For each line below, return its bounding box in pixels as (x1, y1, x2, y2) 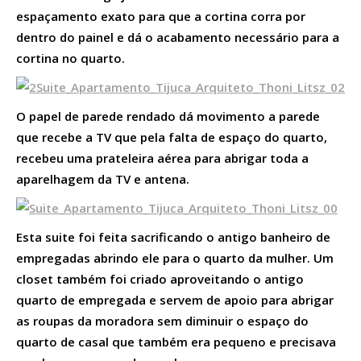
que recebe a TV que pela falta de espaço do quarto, (16, 128, 327, 145)
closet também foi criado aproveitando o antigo (16, 270, 304, 287)
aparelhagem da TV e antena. (16, 170, 189, 187)
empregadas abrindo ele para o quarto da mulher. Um (16, 249, 334, 266)
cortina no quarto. (16, 49, 125, 66)
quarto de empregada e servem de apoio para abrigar (16, 291, 334, 308)
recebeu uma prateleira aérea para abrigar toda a (16, 149, 309, 166)
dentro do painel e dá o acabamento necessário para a (16, 28, 339, 45)
